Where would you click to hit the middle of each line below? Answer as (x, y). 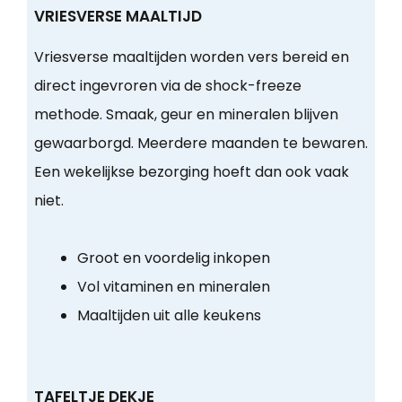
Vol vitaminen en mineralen (173, 287)
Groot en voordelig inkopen (173, 258)
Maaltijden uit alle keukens (169, 316)
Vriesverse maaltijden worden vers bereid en (191, 57)
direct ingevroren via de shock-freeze (167, 86)
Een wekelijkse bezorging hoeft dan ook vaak (191, 172)
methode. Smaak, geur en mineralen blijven (186, 115)
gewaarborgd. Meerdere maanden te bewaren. (201, 144)
